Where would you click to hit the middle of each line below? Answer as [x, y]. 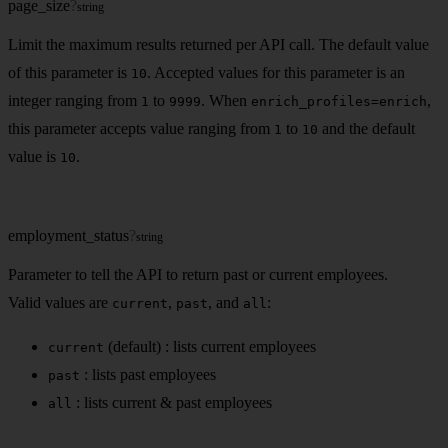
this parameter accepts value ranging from [141, 128]
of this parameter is [69, 72]
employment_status [68, 235]
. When [226, 100]
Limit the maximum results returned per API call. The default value [218, 44]
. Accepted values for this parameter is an [276, 72]
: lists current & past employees [172, 402]
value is [34, 156]
